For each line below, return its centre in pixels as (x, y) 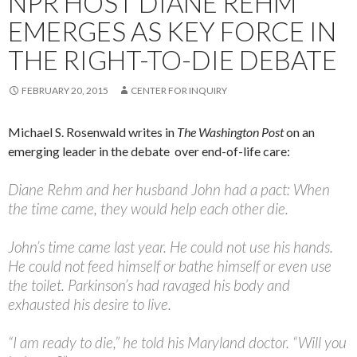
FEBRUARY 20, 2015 (65, 91)
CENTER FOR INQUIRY (179, 91)
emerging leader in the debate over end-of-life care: (149, 151)
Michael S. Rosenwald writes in (92, 132)
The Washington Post (230, 132)
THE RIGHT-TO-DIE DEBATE (173, 60)
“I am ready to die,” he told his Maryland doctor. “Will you (177, 343)
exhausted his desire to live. (90, 304)
